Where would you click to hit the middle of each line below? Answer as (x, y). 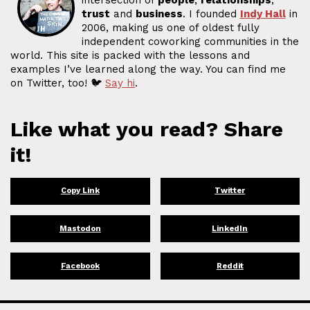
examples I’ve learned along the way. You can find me (148, 70)
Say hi (120, 83)
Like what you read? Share (147, 129)
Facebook (80, 266)
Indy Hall (263, 14)
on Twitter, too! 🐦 (58, 83)
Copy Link (80, 191)
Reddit (230, 266)
